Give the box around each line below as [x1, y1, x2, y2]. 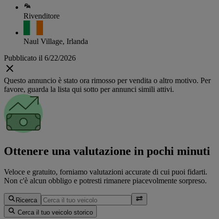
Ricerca [16, 196, 37, 204]
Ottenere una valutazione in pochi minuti [4, 144, 210, 157]
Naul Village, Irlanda [23, 37, 88, 46]
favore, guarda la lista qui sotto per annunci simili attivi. [4, 85, 174, 94]
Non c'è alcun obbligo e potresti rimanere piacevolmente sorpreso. [4, 176, 207, 185]
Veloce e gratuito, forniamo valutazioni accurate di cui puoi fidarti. [4, 167, 207, 176]
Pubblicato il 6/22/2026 [4, 54, 76, 63]
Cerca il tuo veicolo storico [16, 208, 93, 216]
